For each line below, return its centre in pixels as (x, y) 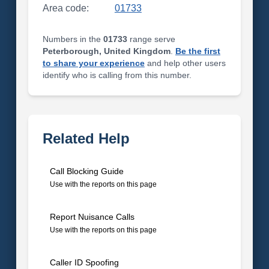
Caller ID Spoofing (84, 262)
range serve (151, 39)
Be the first (198, 51)
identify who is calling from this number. (117, 75)
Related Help (86, 138)
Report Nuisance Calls (92, 217)
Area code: (65, 8)
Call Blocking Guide (86, 171)
